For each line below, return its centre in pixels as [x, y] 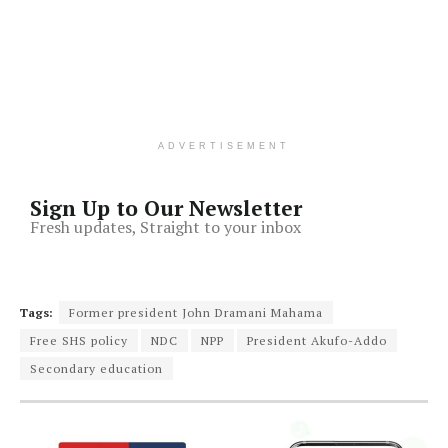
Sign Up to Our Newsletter [166, 207]
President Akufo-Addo [317, 340]
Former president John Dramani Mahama [196, 312]
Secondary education [96, 368]
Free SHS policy [79, 340]
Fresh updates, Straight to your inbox [165, 226]
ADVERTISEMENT [224, 145]
